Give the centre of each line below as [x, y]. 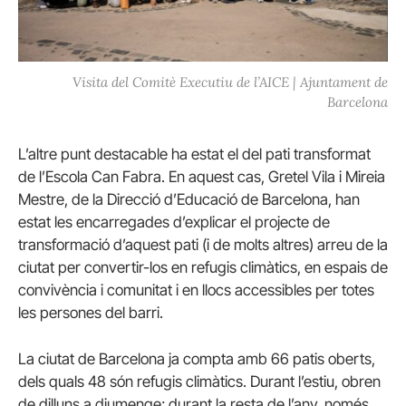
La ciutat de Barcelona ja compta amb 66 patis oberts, [197, 359]
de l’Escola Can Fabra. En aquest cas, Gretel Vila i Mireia [202, 177]
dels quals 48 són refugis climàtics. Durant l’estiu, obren [199, 382]
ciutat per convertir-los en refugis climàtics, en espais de [203, 268]
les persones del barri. [91, 313]
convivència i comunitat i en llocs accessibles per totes [196, 290]
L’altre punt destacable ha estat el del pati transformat [194, 155]
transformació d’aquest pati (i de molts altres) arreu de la [203, 245]
